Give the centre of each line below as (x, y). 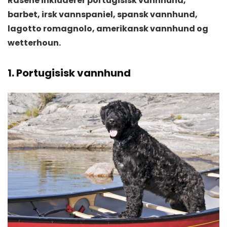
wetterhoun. (34, 43)
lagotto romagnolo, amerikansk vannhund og (108, 28)
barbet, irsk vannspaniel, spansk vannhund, (103, 14)
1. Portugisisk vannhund (69, 73)
